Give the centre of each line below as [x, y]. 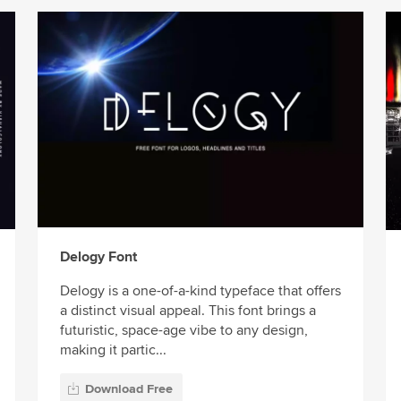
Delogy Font [98, 256]
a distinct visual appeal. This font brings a [188, 311]
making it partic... [113, 350]
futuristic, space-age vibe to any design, [183, 331]
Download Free [128, 389]
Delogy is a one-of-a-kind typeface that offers [200, 291]
